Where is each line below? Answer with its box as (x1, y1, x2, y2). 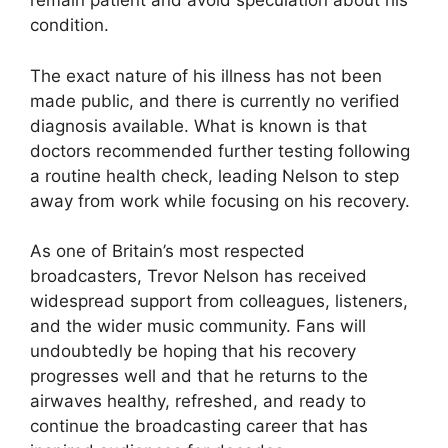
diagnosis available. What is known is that (30, 115, 367, 136)
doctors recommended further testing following (30, 140, 410, 161)
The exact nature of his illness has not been (30, 65, 382, 86)
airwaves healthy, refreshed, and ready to (30, 391, 366, 412)
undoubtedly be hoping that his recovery (30, 341, 356, 362)
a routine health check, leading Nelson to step (30, 165, 399, 186)
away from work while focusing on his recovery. (30, 190, 410, 211)
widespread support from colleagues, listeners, (30, 291, 408, 312)
